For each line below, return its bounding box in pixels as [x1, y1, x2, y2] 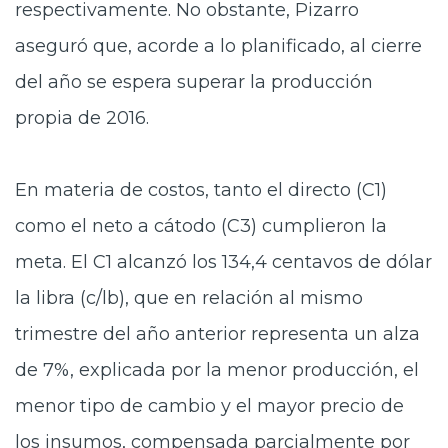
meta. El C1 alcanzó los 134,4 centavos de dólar [15, 251, 432, 273]
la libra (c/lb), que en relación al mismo [15, 287, 363, 309]
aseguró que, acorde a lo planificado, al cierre [15, 35, 422, 57]
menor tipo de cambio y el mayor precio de [15, 395, 404, 417]
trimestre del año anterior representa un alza [15, 323, 420, 345]
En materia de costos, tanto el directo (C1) [15, 179, 387, 201]
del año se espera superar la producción [15, 71, 373, 93]
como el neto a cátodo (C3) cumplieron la [15, 215, 387, 237]
